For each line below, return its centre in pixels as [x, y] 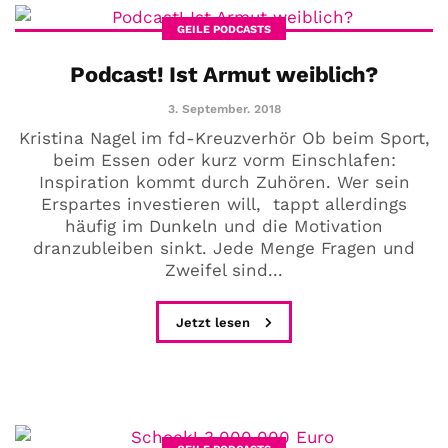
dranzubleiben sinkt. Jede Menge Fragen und [224, 248]
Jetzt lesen [215, 323]
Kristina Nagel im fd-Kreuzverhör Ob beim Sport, [224, 138]
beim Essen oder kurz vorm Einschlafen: [224, 160]
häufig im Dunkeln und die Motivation [224, 226]
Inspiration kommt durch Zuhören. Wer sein [224, 182]
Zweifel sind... [224, 270]
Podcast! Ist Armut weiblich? [224, 75]
